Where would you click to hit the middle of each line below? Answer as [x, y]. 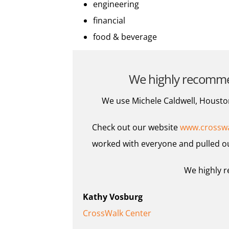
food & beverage [125, 37]
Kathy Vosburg [113, 197]
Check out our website [136, 128]
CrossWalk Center [117, 213]
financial [109, 21]
